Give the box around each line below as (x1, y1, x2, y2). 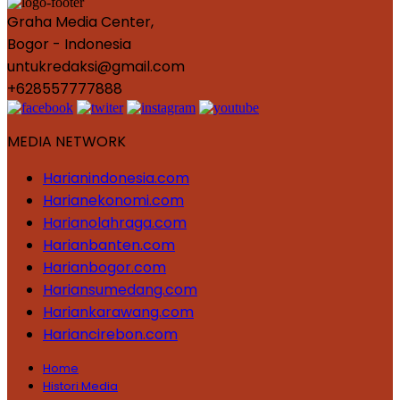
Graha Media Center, (7, 12, 154, 33)
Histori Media (43, 378, 118, 396)
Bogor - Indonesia (7, 34, 131, 55)
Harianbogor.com (43, 257, 166, 279)
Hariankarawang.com (43, 302, 194, 323)
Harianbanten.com (43, 235, 175, 256)
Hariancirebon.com (43, 324, 178, 346)
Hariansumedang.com (43, 279, 197, 301)
